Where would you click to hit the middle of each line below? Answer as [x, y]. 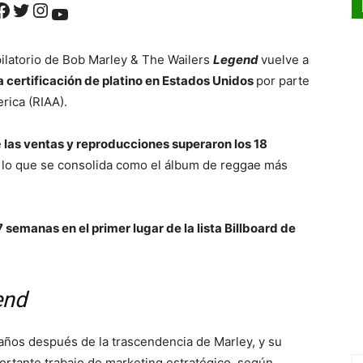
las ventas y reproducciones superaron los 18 [135, 144]
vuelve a [285, 60]
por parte [283, 81]
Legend [236, 60]
